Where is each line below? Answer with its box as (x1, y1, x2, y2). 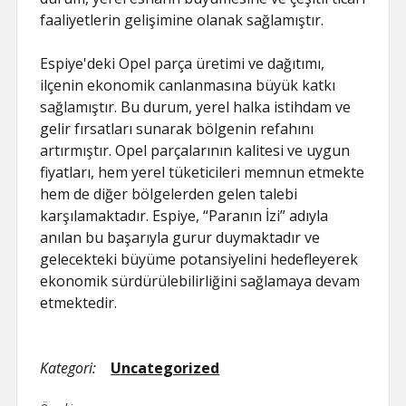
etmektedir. (40, 293, 118, 313)
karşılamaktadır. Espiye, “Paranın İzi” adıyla (40, 206, 329, 226)
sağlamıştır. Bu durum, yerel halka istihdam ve (40, 97, 352, 117)
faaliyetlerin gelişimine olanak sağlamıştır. (40, 10, 324, 30)
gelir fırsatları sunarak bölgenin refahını (40, 119, 314, 139)
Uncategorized (111, 358, 220, 378)
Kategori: (40, 358, 97, 378)
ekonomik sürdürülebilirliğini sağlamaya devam (40, 271, 361, 291)
